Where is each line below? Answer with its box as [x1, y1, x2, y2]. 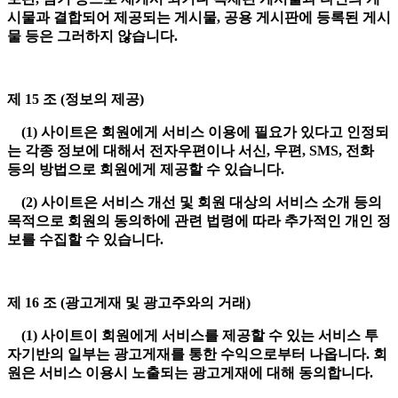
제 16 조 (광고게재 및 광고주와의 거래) [7, 295, 254, 311]
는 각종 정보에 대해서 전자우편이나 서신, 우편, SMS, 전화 [7, 143, 374, 159]
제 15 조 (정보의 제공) [7, 92, 147, 107]
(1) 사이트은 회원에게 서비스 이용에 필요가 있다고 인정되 [7, 124, 389, 140]
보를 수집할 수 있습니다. [7, 232, 167, 248]
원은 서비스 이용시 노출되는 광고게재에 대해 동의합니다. [7, 365, 377, 381]
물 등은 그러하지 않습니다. [7, 28, 181, 44]
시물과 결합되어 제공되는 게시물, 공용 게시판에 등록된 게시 [7, 10, 391, 26]
